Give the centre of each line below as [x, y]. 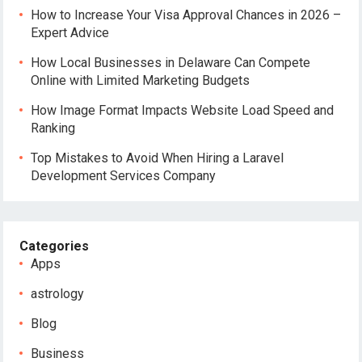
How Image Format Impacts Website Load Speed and [183, 110]
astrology [58, 293]
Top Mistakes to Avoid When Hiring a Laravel [158, 158]
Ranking [53, 128]
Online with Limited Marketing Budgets [141, 80]
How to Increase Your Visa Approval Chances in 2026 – [186, 15]
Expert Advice [70, 32]
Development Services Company [124, 175]
